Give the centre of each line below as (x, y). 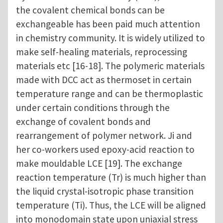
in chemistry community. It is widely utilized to (111, 38)
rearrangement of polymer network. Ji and (104, 136)
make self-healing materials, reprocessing (102, 52)
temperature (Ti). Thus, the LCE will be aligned (111, 205)
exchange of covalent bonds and (83, 122)
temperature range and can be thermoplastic (110, 94)
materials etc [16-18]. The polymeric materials (110, 66)
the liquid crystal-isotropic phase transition (105, 191)
